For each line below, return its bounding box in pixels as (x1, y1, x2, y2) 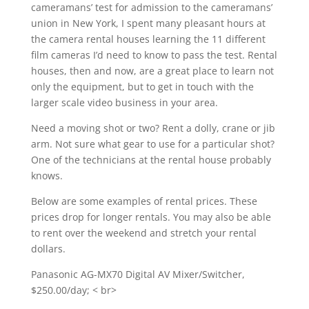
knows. (30, 169, 63, 182)
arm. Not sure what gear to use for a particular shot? (30, 137, 275, 150)
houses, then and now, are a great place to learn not (30, 64, 274, 77)
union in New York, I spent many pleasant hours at (30, 17, 266, 30)
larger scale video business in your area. (30, 96, 218, 109)
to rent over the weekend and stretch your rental (30, 226, 257, 239)
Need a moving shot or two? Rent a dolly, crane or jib (30, 121, 275, 134)
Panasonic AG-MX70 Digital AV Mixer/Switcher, (30, 268, 245, 281)
